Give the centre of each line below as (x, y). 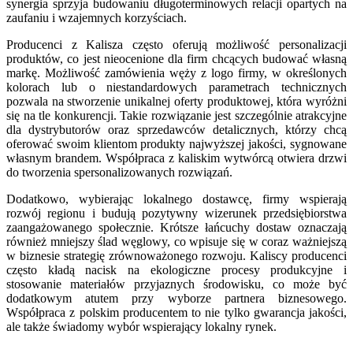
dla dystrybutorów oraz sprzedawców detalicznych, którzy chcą (176, 130)
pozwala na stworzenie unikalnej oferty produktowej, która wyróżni (176, 102)
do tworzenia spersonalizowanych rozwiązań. (119, 173)
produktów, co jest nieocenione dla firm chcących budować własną (176, 59)
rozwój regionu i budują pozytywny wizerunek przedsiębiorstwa (176, 214)
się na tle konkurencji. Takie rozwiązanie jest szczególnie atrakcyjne (176, 116)
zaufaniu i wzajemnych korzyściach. (97, 18)
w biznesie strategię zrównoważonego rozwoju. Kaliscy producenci (176, 256)
